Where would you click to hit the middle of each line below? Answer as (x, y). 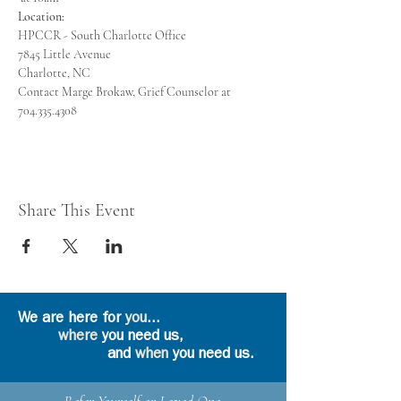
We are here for (72, 319)
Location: (41, 17)
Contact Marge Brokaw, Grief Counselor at (126, 92)
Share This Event (77, 210)
